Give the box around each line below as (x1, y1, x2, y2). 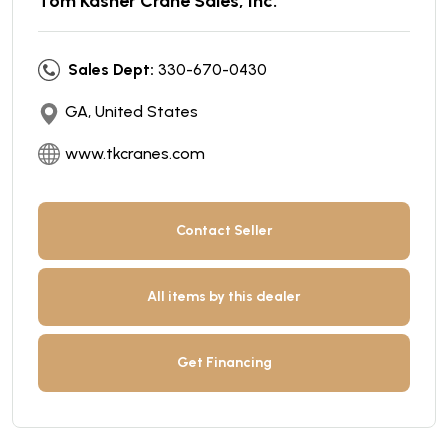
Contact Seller (175, 221, 273, 239)
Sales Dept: (68, 59, 154, 79)
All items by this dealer (147, 287, 301, 305)
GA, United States (65, 101, 198, 121)
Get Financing (176, 353, 272, 371)
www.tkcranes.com (65, 143, 205, 163)
